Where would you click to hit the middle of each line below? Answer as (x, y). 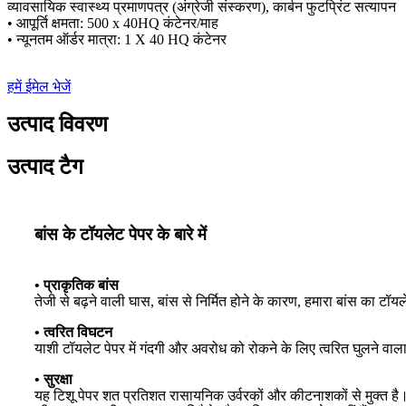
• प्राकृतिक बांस (77, 285)
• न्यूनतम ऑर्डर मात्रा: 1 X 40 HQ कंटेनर (117, 39)
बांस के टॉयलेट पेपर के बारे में (121, 235)
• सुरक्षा (53, 380)
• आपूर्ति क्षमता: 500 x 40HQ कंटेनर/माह (113, 23)
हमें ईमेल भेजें (39, 86)
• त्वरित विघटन (73, 333)
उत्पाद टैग (45, 167)
